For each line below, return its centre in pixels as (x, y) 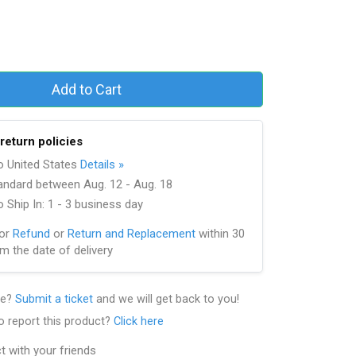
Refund (31, 233)
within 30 (220, 233)
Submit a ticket (54, 299)
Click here (139, 321)
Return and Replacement (132, 233)
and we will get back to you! (166, 299)
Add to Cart (86, 89)
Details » (102, 164)
